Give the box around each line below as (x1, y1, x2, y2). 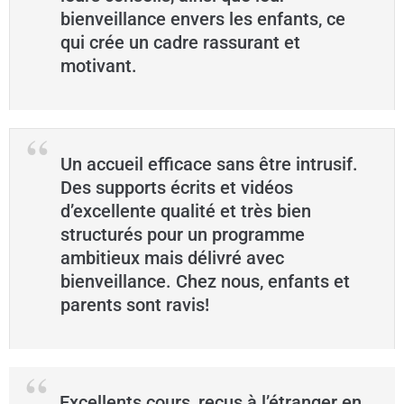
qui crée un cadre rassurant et (60, 32, 300, 54)
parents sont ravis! (60, 294, 209, 317)
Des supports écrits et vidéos (60, 177, 293, 199)
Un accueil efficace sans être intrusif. (60, 153, 358, 176)
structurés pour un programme (60, 224, 305, 246)
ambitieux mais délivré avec (60, 247, 284, 270)
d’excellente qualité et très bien (60, 200, 311, 223)
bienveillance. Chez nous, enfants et (60, 271, 350, 293)
